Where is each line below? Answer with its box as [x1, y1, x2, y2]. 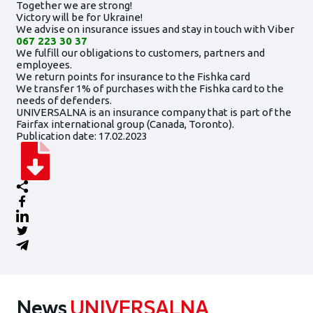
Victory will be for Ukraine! [15, 10, 143, 23]
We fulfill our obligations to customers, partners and [15, 46, 265, 59]
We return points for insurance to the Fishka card [15, 70, 250, 82]
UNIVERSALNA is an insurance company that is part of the [15, 105, 291, 118]
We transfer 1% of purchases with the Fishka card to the [15, 82, 284, 94]
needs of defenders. [15, 94, 112, 106]
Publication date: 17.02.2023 [15, 129, 147, 142]
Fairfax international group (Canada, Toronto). [15, 117, 234, 130]
